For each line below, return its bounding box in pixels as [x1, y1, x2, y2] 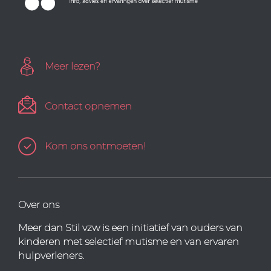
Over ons [18, 198, 59, 211]
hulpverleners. [18, 249, 84, 261]
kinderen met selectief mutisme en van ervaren [18, 235, 239, 247]
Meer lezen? [45, 60, 100, 72]
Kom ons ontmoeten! [45, 140, 146, 152]
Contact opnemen [45, 100, 132, 112]
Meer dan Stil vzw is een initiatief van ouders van [18, 221, 243, 233]
